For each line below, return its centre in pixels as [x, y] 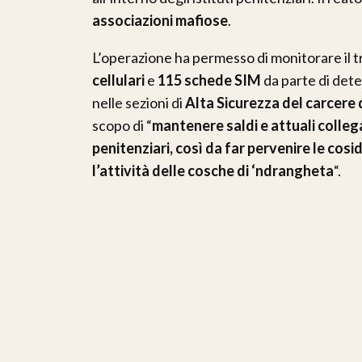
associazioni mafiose [160, 20]
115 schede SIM [209, 80]
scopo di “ [122, 125]
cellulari [118, 80]
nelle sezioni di [139, 102]
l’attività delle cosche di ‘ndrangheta [213, 170]
